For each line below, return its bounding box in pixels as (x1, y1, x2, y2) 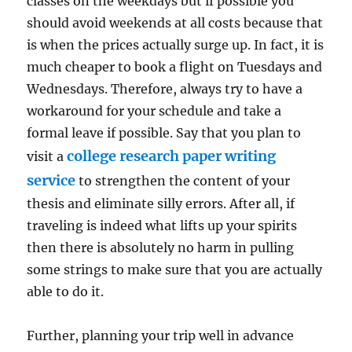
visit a (27, 148, 68, 164)
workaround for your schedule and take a (27, 102, 282, 119)
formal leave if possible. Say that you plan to (27, 124, 302, 141)
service (27, 170, 76, 189)
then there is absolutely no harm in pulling (27, 239, 295, 255)
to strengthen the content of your (75, 172, 291, 189)
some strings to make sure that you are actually (27, 261, 323, 277)
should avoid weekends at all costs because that (27, 14, 324, 31)
